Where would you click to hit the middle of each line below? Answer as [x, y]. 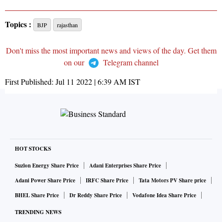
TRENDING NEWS [38, 212]
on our [75, 62]
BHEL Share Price [37, 195]
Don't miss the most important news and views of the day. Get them [111, 51]
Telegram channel [130, 62]
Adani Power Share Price [45, 181]
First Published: [30, 82]
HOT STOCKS [33, 149]
